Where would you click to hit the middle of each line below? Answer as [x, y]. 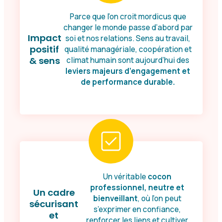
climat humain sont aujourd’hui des [128, 60]
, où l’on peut [160, 199]
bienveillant [115, 199]
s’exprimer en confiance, [137, 210]
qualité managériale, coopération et [128, 49]
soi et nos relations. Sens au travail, [128, 38]
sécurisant [54, 204]
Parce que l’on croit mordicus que [128, 16]
